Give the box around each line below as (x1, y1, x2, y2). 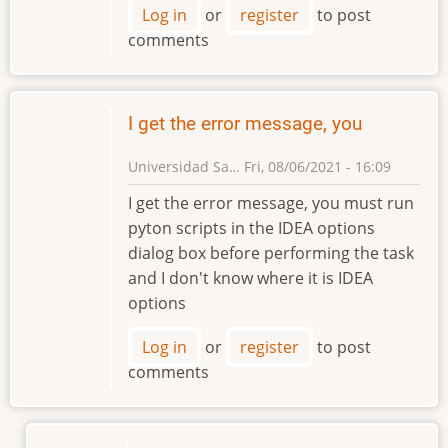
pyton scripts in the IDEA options (128, 216, 375, 239)
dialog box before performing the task (128, 241, 414, 264)
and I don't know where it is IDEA (128, 266, 373, 289)
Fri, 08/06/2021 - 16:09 (240, 156, 391, 176)
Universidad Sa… (128, 156, 240, 176)
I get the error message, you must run (128, 191, 414, 214)
